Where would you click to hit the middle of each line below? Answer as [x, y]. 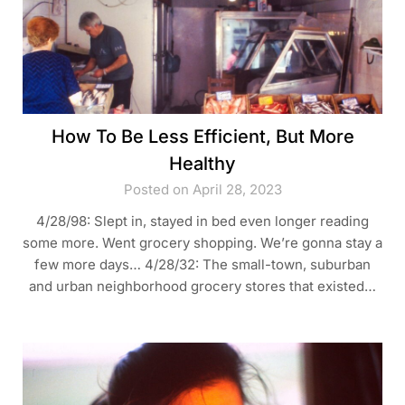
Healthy [202, 163]
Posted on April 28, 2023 [202, 189]
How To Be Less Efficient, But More [202, 136]
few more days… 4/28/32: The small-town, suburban [202, 264]
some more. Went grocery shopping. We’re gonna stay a [202, 242]
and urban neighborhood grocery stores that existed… [202, 286]
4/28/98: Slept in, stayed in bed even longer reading [202, 221]
